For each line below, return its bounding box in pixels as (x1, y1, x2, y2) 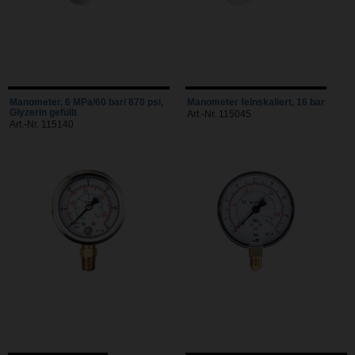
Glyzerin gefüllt (10, 108, 77, 118)
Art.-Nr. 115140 (10, 120, 74, 130)
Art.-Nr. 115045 (187, 109, 251, 120)
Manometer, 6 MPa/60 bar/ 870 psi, (10, 97, 163, 108)
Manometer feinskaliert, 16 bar (187, 97, 325, 108)
